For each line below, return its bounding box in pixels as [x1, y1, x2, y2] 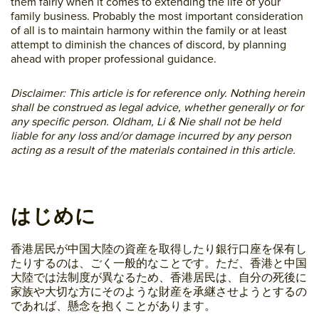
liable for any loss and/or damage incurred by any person [11, 128, 291, 143]
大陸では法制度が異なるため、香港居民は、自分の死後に [11, 270, 307, 285]
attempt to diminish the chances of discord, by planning [11, 37, 286, 52]
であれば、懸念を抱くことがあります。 [11, 298, 216, 313]
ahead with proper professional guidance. [11, 51, 216, 66]
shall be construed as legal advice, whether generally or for [11, 100, 303, 115]
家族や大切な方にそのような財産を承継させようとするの [11, 284, 307, 299]
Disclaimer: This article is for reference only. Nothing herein [11, 85, 305, 100]
